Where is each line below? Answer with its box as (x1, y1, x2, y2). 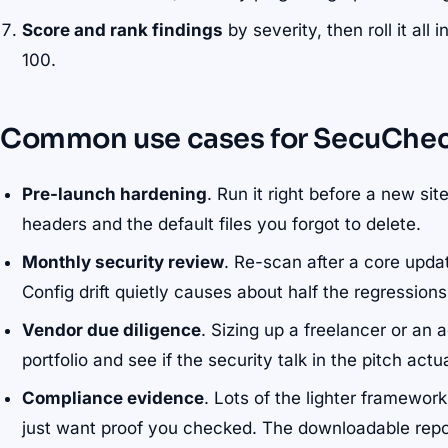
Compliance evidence (22, 388, 205, 409)
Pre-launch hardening (22, 184, 208, 205)
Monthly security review (22, 252, 225, 273)
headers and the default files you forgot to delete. (22, 214, 422, 235)
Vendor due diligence (22, 320, 202, 341)
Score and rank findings (22, 20, 224, 41)
